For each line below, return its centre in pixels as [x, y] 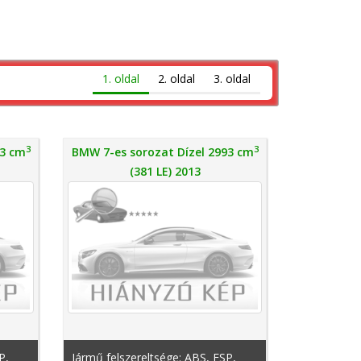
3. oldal [232, 79]
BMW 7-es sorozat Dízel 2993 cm [162, 152]
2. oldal [176, 79]
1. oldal [120, 79]
